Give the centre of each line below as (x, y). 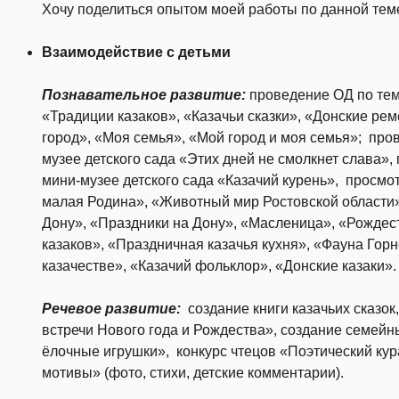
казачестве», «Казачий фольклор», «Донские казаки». (219, 266)
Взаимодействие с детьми (136, 53)
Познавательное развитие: (144, 95)
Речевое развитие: (111, 309)
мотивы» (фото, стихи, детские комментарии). (193, 373)
